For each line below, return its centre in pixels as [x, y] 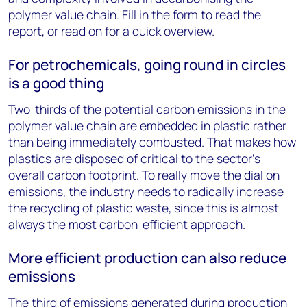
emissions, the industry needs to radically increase [146, 191]
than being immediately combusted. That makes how [152, 142]
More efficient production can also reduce [147, 258]
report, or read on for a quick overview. [111, 31]
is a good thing [56, 83]
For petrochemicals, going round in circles [147, 64]
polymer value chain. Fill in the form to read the [135, 14]
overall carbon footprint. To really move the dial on [144, 175]
